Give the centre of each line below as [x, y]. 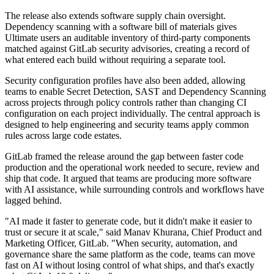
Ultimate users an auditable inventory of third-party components [128, 38]
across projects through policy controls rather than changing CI [126, 103]
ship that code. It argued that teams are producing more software [128, 179]
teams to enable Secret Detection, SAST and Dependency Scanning [135, 92]
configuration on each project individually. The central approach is [132, 114]
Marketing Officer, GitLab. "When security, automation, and [121, 243]
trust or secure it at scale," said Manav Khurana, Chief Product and [133, 232]
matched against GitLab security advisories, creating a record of [127, 49]
